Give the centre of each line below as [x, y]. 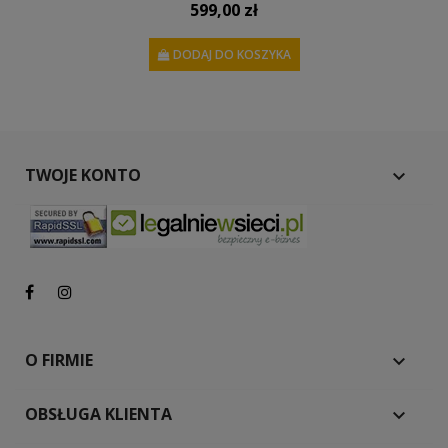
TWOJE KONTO [83, 174]
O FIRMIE [59, 359]
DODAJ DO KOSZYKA [231, 54]
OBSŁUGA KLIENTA [98, 413]
